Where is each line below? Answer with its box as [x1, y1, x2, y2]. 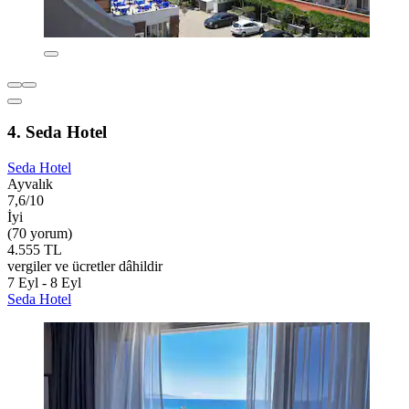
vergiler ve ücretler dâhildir [7, 257, 163, 274]
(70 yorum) [7, 225, 72, 241]
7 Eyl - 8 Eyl [7, 274, 81, 290]
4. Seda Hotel [7, 121, 107, 142]
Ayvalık [7, 175, 53, 192]
